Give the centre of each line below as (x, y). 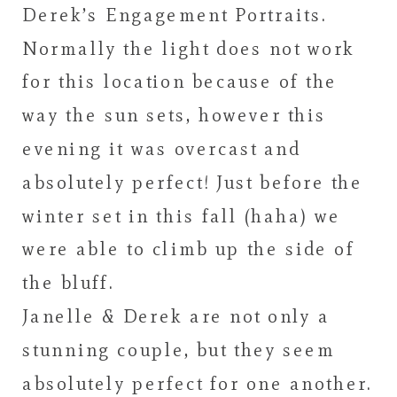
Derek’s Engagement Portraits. (175, 15)
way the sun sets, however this (175, 115)
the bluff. (68, 283)
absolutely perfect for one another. (198, 383)
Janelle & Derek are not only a (176, 316)
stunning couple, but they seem (179, 350)
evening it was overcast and (162, 149)
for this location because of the (180, 82)
